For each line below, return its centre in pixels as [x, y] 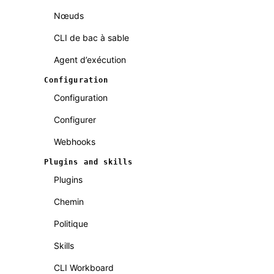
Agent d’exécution [90, 60]
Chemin [69, 202]
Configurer [75, 120]
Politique [71, 224]
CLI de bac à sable [91, 38]
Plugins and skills [89, 162]
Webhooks [75, 142]
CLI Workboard [84, 268]
